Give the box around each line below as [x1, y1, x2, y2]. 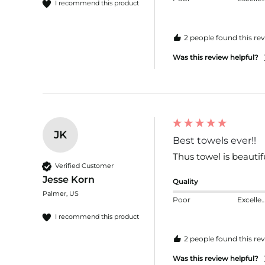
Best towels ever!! [173, 134, 256, 146]
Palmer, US [43, 189, 79, 198]
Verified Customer [55, 161, 114, 170]
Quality [173, 176, 198, 186]
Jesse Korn [43, 173, 95, 185]
